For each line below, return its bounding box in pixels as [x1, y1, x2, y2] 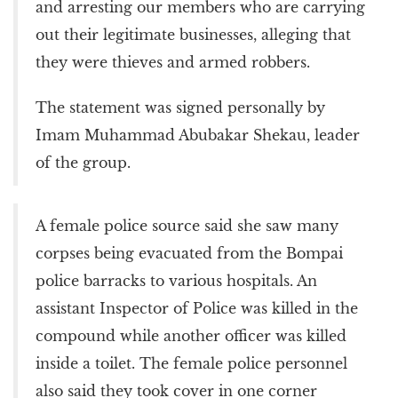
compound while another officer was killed [36, 326, 346, 345]
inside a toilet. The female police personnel [36, 354, 347, 372]
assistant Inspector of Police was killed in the [36, 298, 358, 317]
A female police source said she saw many [36, 216, 338, 235]
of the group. [36, 153, 131, 171]
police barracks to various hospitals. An [36, 271, 317, 290]
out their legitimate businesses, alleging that [36, 25, 351, 44]
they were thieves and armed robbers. [36, 52, 310, 71]
